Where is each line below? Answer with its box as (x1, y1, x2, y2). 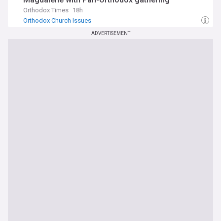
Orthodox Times (23, 6, 69, 14)
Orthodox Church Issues (23, 17, 91, 24)
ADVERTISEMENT (91, 31, 130, 36)
